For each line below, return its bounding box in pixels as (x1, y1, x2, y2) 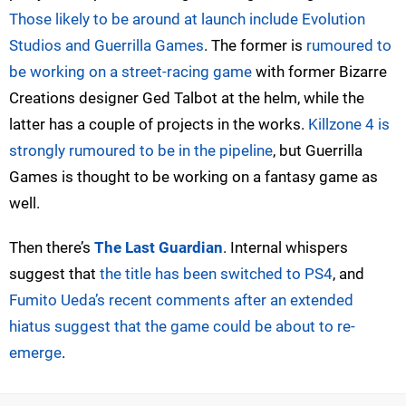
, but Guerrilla (273, 140, 362, 159)
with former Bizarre (252, 62, 387, 81)
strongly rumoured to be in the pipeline (9, 140, 273, 159)
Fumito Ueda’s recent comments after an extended (9, 290, 353, 309)
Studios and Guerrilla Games (9, 35, 204, 54)
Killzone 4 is (308, 114, 390, 133)
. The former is (204, 35, 306, 54)
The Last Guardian (94, 237, 223, 256)
